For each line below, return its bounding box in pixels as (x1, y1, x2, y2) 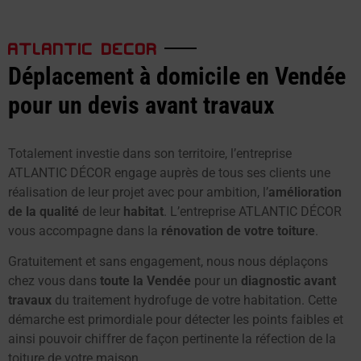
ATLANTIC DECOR (8, 32, 158, 59)
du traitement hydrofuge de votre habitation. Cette (52, 292, 337, 308)
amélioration (268, 184, 342, 200)
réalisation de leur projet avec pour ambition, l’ (8, 184, 268, 200)
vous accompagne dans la (8, 222, 161, 239)
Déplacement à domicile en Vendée (8, 61, 346, 90)
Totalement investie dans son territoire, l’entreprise (8, 145, 292, 161)
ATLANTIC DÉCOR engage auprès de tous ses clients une (8, 164, 330, 180)
